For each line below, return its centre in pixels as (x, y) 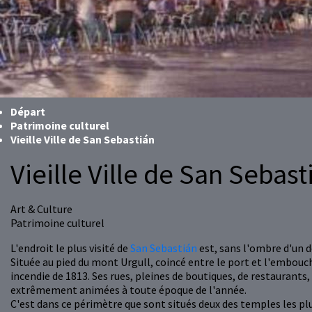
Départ (28, 112)
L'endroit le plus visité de (70, 248)
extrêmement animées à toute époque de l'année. (128, 290)
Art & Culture (41, 209)
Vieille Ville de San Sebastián (83, 140)
